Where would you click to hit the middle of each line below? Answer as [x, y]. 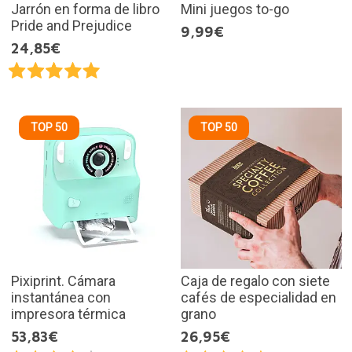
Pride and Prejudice [71, 26]
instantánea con [60, 297]
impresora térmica [68, 313]
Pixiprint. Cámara [63, 280]
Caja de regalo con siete [255, 280]
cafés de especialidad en [258, 297]
